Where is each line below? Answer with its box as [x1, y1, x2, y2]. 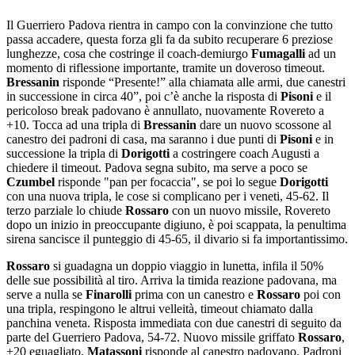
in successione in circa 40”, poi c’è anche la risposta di [6, 89, 281, 103]
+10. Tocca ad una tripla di [6, 117, 143, 132]
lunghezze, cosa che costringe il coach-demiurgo [6, 46, 251, 60]
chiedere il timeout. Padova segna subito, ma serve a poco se [6, 160, 307, 174]
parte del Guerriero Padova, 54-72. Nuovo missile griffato [6, 330, 298, 344]
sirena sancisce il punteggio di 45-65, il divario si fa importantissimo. [6, 231, 348, 246]
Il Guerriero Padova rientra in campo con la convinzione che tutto [6, 17, 333, 32]
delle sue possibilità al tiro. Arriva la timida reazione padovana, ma [6, 273, 337, 287]
